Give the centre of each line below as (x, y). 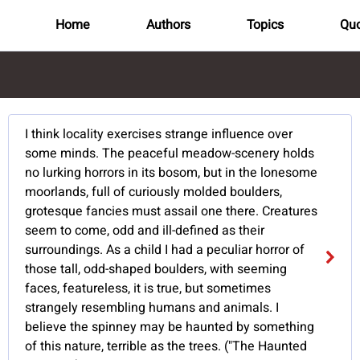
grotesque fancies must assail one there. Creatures (172, 212)
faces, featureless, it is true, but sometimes (148, 289)
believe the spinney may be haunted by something (170, 327)
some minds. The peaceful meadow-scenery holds (170, 154)
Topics (265, 25)
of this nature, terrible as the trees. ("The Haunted (166, 347)
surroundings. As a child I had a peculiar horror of (165, 250)
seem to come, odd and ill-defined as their (145, 231)
